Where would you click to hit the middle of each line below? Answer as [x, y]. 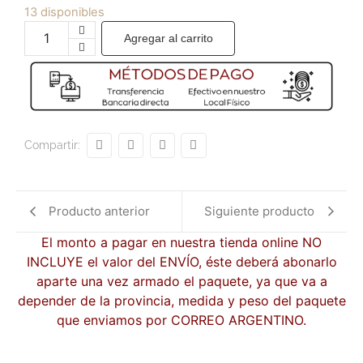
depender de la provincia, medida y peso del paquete [181, 300]
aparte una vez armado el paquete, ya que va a [181, 281]
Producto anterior [99, 211]
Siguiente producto [259, 211]
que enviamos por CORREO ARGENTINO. [181, 320]
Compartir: [52, 145]
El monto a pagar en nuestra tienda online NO [181, 242]
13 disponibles [64, 12]
